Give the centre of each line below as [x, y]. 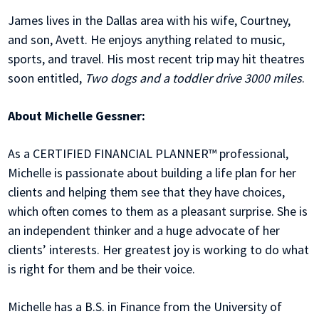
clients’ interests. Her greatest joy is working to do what [159, 250]
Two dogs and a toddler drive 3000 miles [194, 78]
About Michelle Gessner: [78, 116]
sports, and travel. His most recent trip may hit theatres [157, 59]
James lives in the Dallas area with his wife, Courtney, [150, 21]
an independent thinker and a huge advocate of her [144, 231]
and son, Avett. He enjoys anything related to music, [147, 40]
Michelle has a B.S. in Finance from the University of [145, 307]
